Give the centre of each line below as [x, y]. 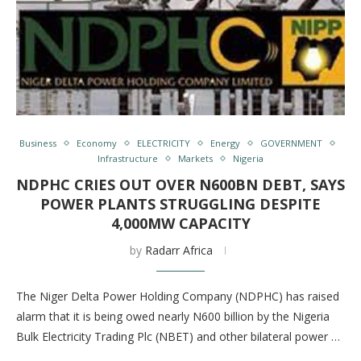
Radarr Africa [178, 250]
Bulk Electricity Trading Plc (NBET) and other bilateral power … [178, 336]
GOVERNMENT [291, 143]
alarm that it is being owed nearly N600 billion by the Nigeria [173, 316]
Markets [195, 158]
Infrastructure [128, 158]
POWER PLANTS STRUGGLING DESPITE [180, 204]
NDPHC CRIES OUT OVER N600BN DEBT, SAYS [180, 185]
